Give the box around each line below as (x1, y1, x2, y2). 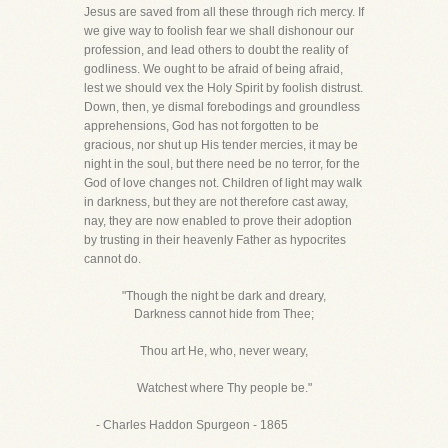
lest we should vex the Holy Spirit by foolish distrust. (84, 80, 363, 95)
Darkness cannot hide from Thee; (134, 306, 314, 321)
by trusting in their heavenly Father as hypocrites (84, 232, 346, 247)
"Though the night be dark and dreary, (122, 288, 326, 303)
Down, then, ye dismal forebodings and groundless (84, 99, 360, 114)
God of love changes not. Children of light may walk (84, 175, 362, 190)
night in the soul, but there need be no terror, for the (84, 156, 360, 171)
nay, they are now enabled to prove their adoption (84, 213, 352, 228)
